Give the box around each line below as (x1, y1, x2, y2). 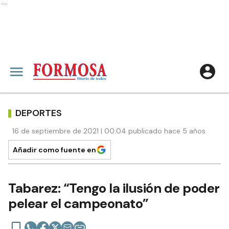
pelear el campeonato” (8, 195, 149, 212)
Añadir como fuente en (13, 145, 96, 154)
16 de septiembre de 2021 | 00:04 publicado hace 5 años (12, 126, 205, 135)
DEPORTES (15, 106, 62, 119)
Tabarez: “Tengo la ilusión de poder (8, 179, 220, 197)
